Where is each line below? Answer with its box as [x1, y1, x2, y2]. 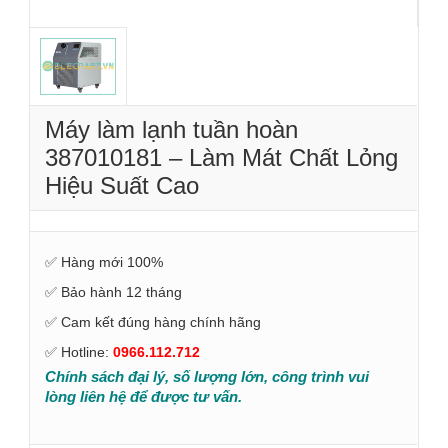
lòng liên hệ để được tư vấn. [45, 387, 242, 405]
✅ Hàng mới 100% [45, 253, 163, 270]
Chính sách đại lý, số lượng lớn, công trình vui [45, 367, 369, 385]
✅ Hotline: [45, 343, 113, 360]
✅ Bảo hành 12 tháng [45, 283, 182, 300]
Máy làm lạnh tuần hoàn [45, 115, 298, 143]
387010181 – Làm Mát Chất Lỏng [45, 143, 398, 171]
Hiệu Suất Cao [45, 171, 199, 199]
